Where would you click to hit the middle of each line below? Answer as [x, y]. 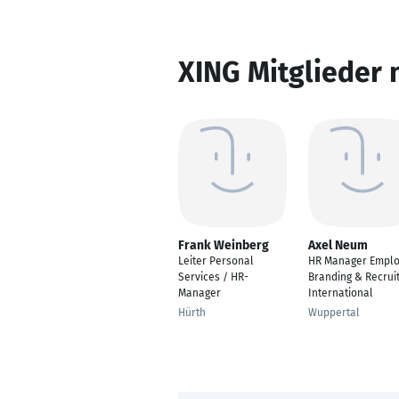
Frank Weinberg [224, 245]
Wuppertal [334, 313]
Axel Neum [338, 245]
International [341, 293]
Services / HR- [213, 277]
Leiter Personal [216, 261]
